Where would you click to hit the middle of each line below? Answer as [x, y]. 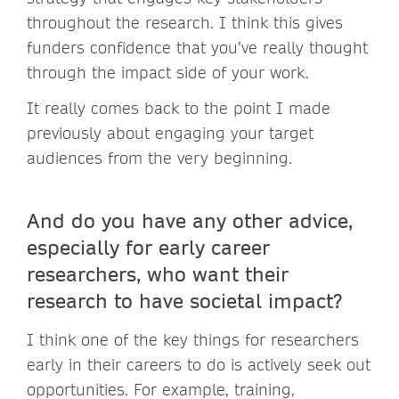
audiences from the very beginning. [162, 158]
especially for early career [148, 246]
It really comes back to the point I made [179, 108]
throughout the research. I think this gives [185, 22]
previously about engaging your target [170, 133]
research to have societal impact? [184, 300]
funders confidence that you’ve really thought [197, 47]
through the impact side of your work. [168, 72]
